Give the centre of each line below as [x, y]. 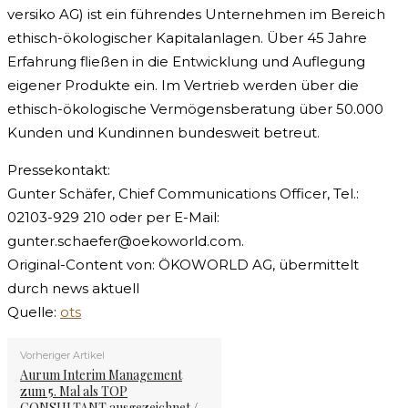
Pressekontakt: [59, 170]
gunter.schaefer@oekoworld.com [124, 241]
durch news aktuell [73, 289]
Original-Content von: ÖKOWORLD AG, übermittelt [183, 265]
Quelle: [34, 312]
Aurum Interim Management [101, 375]
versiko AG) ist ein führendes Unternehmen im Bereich [196, 15]
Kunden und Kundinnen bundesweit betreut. [163, 133]
